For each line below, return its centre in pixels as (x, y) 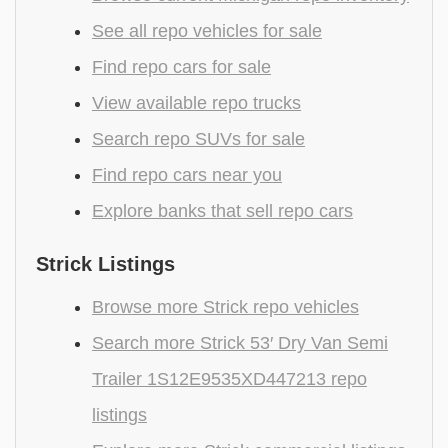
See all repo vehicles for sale (207, 31)
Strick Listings (105, 264)
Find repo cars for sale (181, 67)
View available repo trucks (196, 103)
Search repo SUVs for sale (198, 139)
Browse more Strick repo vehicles (225, 307)
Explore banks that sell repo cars (222, 211)
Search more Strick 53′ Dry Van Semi (240, 343)
